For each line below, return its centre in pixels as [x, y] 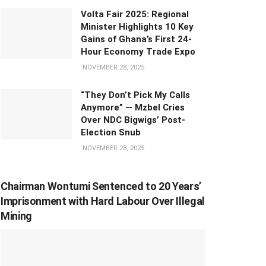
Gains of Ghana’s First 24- [136, 39]
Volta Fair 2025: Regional [135, 14]
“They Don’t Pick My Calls [135, 95]
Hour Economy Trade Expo [138, 51]
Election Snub [111, 132]
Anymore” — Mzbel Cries [133, 107]
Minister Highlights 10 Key [137, 26]
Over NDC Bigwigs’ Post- [133, 120]
